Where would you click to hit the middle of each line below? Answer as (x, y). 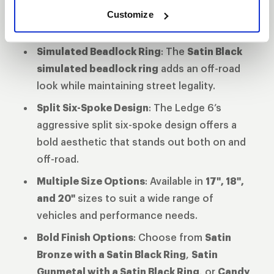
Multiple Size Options (91, 181)
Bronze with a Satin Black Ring (111, 254)
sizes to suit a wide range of (144, 198)
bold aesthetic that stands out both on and (141, 142)
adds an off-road (199, 68)
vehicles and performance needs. (117, 215)
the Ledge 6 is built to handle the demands (140, 12)
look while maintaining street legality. (126, 86)
